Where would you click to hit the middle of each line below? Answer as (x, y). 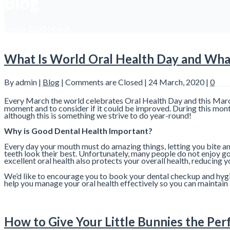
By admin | (23, 82)
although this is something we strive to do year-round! (98, 115)
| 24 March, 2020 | (176, 82)
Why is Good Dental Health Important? (78, 130)
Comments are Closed (104, 82)
